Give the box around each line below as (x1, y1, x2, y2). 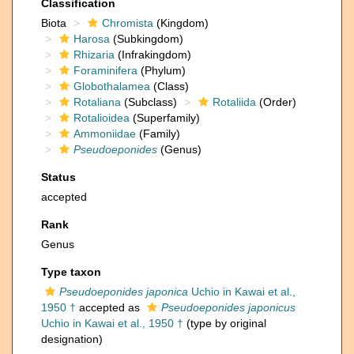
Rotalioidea (73, 111, 130, 124)
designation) (41, 333, 103, 345)
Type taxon (41, 265, 101, 278)
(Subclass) (121, 96, 177, 108)
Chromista (102, 17, 153, 29)
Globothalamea (73, 80, 150, 92)
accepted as (76, 301, 143, 314)
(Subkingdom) (110, 32, 183, 45)
